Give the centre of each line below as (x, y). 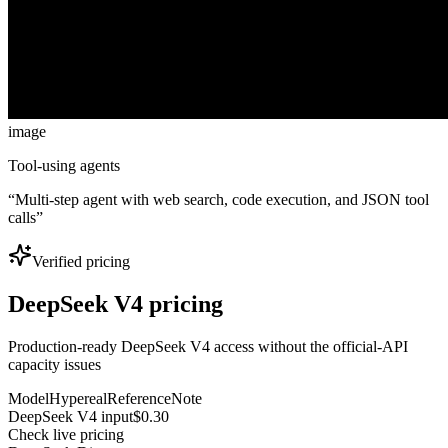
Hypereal (78, 398)
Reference (139, 398)
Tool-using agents (64, 165)
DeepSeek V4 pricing (115, 303)
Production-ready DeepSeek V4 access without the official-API (208, 346)
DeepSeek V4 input (70, 416)
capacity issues (54, 364)
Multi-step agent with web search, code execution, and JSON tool (222, 199)
